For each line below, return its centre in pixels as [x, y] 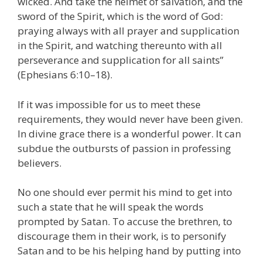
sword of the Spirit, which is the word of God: [120, 16]
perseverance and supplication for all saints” [120, 60]
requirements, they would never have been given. [130, 119]
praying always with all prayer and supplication [128, 31]
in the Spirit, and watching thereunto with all [120, 46]
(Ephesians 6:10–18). [65, 75]
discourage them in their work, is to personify [122, 236]
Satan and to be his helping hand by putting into [129, 251]
